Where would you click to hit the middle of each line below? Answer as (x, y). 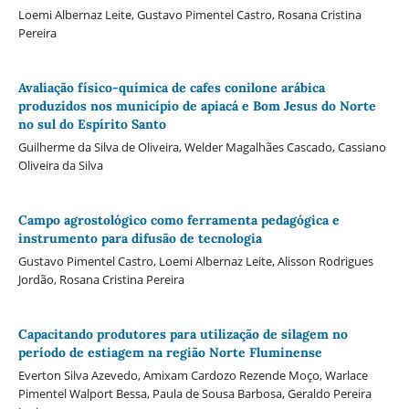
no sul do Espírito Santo (92, 125)
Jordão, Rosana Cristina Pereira (101, 280)
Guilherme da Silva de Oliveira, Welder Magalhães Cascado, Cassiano (202, 147)
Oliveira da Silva (60, 166)
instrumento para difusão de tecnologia (140, 239)
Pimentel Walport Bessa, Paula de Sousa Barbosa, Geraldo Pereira (194, 394)
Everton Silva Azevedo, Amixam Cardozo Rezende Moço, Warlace (193, 376)
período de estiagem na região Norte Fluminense (170, 353)
